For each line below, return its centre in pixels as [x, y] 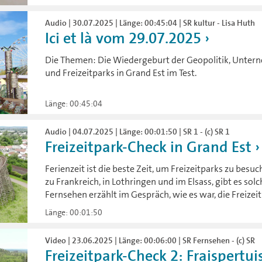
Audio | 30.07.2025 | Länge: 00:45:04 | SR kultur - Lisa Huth [150, 23]
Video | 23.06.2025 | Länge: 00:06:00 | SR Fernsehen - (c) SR [150, 241]
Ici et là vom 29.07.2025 [123, 38]
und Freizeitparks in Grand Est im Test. [121, 73]
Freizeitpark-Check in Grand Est [149, 147]
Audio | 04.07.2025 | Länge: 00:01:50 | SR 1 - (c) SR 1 [138, 132]
